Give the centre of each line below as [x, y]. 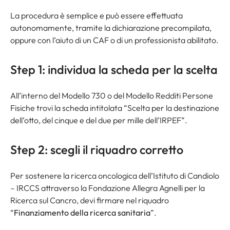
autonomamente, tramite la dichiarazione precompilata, [111, 28]
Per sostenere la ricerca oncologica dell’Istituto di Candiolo [115, 176]
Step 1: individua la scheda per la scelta [114, 70]
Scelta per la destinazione [173, 108]
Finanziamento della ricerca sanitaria [82, 213]
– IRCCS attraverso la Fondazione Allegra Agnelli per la [108, 188]
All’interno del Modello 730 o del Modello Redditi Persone [112, 96]
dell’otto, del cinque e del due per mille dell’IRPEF [96, 120]
